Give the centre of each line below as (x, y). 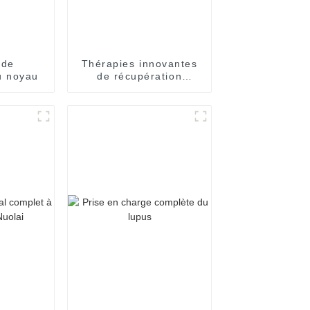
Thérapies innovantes (139, 63)
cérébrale (139, 88)
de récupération (139, 76)
